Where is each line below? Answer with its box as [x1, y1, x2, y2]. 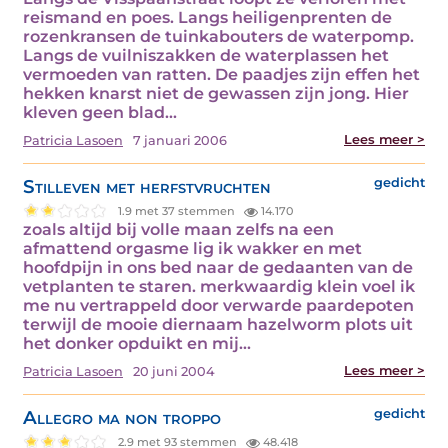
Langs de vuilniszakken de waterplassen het [23, 46, 389, 66]
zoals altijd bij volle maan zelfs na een [23, 220, 334, 240]
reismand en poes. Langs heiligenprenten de [23, 8, 392, 28]
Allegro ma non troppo [23, 406, 221, 430]
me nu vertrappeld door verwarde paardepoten [23, 296, 414, 316]
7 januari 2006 [133, 133, 227, 149]
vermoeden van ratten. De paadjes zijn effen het [23, 65, 420, 85]
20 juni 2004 [133, 364, 215, 380]
